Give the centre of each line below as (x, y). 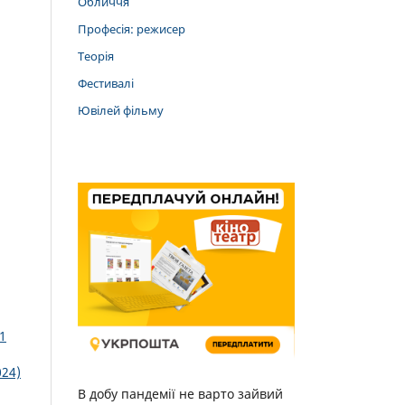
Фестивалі (106, 84)
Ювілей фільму (121, 111)
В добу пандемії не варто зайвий (180, 394)
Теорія (96, 57)
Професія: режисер (132, 29)
